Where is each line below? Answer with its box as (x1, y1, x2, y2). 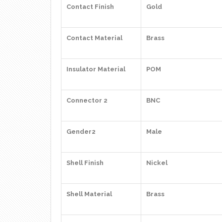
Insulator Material (66, 65, 125, 73)
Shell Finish (66, 159, 104, 166)
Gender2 (66, 128, 96, 135)
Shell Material (66, 190, 112, 198)
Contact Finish (66, 3, 114, 10)
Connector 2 (66, 97, 108, 104)
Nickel (146, 159, 167, 166)
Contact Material (66, 34, 122, 42)
